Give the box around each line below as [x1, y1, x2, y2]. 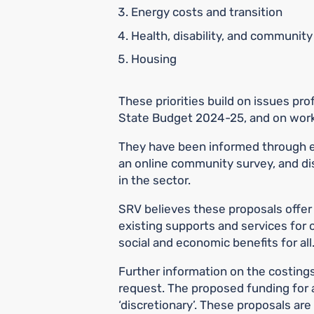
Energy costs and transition [130, 5, 282, 20]
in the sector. [118, 173, 191, 188]
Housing [130, 52, 177, 67]
